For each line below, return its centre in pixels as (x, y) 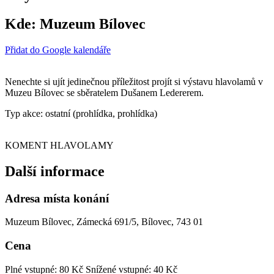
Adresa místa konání (57, 198)
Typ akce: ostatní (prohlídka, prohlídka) (81, 113)
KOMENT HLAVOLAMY (59, 145)
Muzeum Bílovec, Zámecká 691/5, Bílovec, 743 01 (104, 222)
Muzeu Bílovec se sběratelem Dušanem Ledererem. (104, 92)
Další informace (55, 171)
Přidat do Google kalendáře (58, 50)
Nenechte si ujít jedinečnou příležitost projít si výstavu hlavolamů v (134, 81)
